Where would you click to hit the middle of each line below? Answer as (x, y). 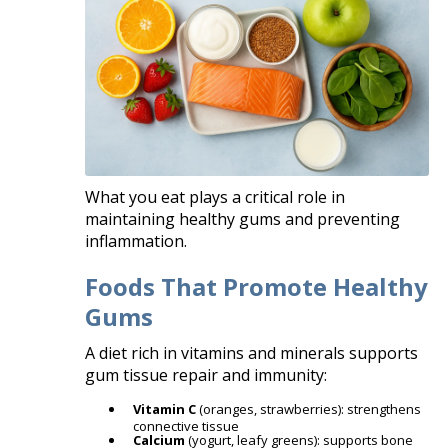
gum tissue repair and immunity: (206, 375)
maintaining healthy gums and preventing (243, 219)
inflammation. (136, 241)
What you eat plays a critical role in (215, 197)
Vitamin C (165, 409)
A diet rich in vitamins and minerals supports (252, 353)
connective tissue (186, 426)
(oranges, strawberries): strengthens (309, 409)
